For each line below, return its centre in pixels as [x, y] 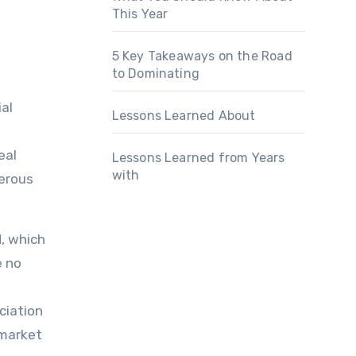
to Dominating [156, 74]
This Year [140, 14]
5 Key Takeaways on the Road [202, 56]
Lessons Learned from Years [198, 158]
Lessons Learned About [184, 116]
